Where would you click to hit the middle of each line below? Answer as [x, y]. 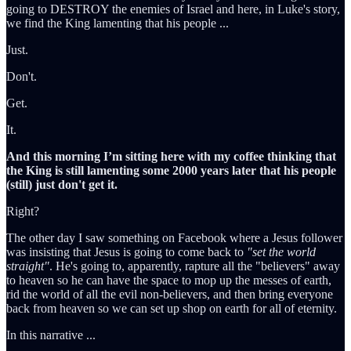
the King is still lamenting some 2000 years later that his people [171, 170]
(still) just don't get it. [62, 184]
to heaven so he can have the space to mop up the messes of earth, [169, 280]
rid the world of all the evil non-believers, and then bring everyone [170, 294]
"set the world [281, 251]
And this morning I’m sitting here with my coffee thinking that [171, 156]
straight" [28, 266]
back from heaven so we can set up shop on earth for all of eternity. [172, 308]
